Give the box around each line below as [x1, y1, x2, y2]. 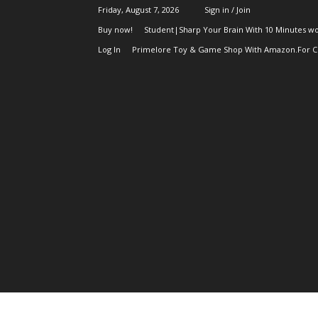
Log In [98, 44, 121, 55]
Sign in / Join [204, 4, 251, 15]
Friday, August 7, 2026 [98, 4, 179, 15]
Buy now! [98, 24, 133, 35]
